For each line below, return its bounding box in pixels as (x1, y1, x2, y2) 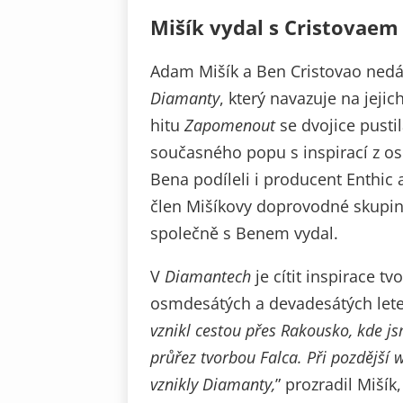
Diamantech (165, 264, 251, 287)
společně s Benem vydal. (150, 221, 338, 244)
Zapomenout (184, 113, 275, 136)
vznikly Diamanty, (150, 372, 275, 395)
